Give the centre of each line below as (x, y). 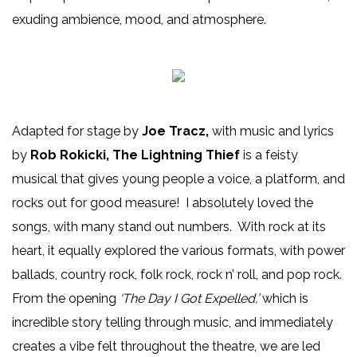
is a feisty (271, 155)
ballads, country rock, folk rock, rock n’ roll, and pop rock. (178, 274)
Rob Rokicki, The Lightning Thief (135, 155)
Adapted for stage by (77, 131)
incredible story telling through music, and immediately (173, 322)
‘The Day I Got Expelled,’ (191, 298)
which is (285, 298)
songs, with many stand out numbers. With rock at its (169, 226)
